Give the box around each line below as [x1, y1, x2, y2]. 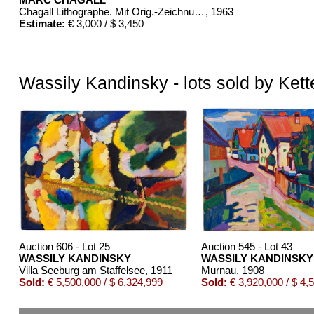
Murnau [200, 264, 236, 276]
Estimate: [18, 17, 65, 29]
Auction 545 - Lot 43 [200, 240, 292, 252]
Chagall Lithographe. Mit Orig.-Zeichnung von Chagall [193, 5, 205, 18]
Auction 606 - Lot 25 [18, 240, 110, 252]
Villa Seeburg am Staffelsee [18, 264, 145, 276]
